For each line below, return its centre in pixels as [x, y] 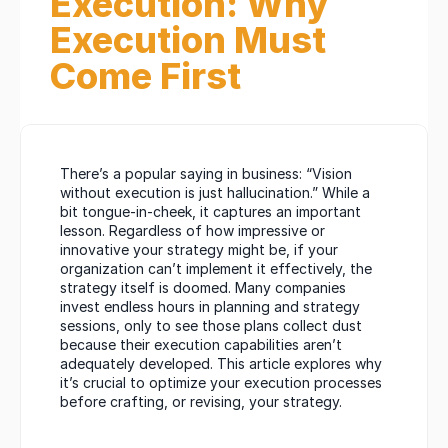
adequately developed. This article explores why [221, 363]
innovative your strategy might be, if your [199, 249]
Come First [145, 76]
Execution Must [188, 40]
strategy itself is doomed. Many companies [203, 287]
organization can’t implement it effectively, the [216, 268]
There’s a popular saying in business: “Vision [206, 173]
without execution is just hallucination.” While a [215, 192]
